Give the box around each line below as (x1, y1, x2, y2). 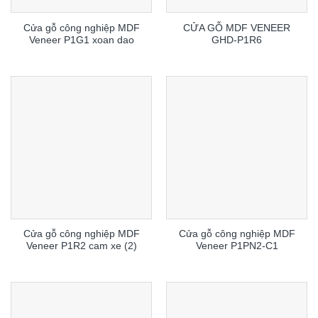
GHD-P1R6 (212, 34, 262, 45)
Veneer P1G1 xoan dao (28, 34, 134, 45)
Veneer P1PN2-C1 (195, 241, 278, 252)
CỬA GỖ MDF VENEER (183, 22, 290, 33)
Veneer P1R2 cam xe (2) (26, 241, 137, 252)
